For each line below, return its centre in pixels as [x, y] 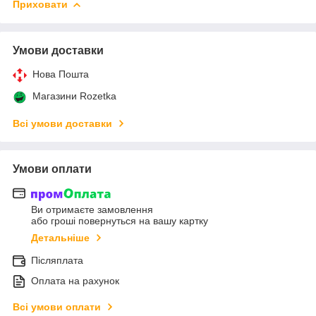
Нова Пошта [61, 74]
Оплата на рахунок [75, 281]
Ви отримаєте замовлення [92, 210]
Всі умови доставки [62, 123]
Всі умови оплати [57, 307]
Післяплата [57, 261]
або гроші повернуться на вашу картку [120, 221]
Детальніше [60, 238]
